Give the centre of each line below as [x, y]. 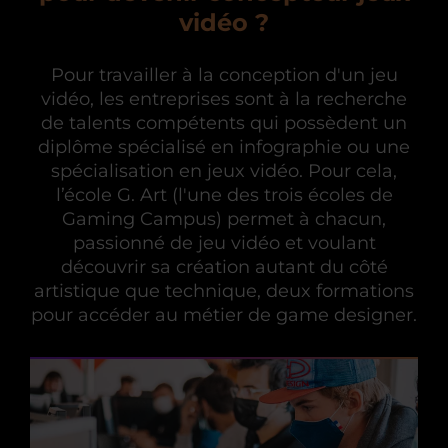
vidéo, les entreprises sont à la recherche [224, 99]
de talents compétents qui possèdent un [224, 123]
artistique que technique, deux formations [224, 291]
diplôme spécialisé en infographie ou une [224, 147]
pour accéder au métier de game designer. [224, 315]
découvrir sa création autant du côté [224, 267]
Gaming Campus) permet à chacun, [224, 219]
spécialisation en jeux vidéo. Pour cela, [224, 171]
